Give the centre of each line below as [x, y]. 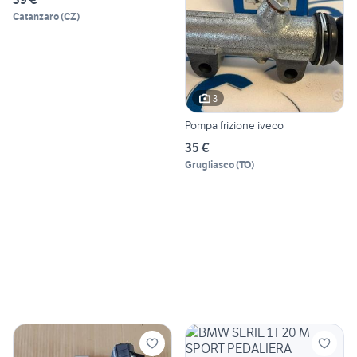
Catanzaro [36, 16]
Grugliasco [210, 165]
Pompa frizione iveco [234, 126]
